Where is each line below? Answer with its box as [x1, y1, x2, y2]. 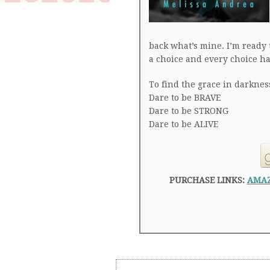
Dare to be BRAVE [149, 93, 221, 102]
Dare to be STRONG [149, 106, 228, 116]
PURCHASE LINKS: [169, 175, 247, 185]
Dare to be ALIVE [149, 119, 218, 129]
